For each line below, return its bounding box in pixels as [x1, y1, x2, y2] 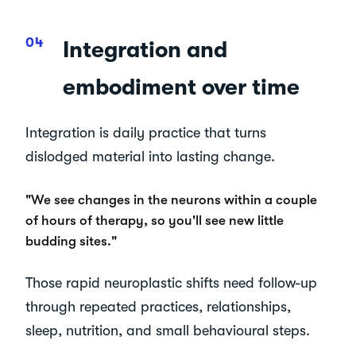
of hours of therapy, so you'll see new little [25, 212, 284, 228]
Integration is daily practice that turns [25, 124, 266, 141]
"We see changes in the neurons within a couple [25, 192, 317, 207]
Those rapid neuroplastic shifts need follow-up [25, 274, 317, 291]
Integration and [63, 37, 228, 63]
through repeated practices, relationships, [25, 298, 291, 315]
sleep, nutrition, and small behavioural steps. [25, 322, 310, 339]
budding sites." [25, 233, 117, 249]
